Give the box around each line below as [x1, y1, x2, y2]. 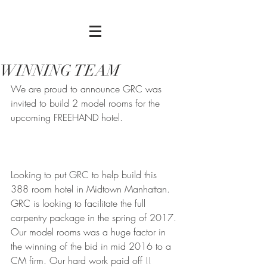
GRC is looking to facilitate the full [11, 197, 148, 210]
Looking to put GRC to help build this [11, 168, 160, 181]
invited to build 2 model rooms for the [11, 97, 163, 110]
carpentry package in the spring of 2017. [11, 211, 179, 224]
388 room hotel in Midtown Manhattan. [11, 182, 173, 195]
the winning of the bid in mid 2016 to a [11, 240, 174, 253]
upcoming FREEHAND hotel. [11, 111, 126, 124]
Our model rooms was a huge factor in [11, 225, 169, 238]
